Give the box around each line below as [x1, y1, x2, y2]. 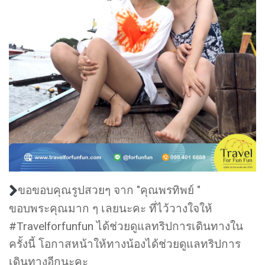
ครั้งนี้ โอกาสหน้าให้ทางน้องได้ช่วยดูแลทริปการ [9, 237, 241, 251]
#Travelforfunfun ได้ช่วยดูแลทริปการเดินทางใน [9, 219, 243, 234]
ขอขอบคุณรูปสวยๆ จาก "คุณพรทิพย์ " [18, 183, 201, 197]
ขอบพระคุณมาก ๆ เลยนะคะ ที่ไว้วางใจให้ [9, 202, 212, 216]
